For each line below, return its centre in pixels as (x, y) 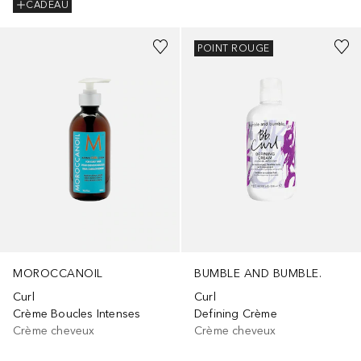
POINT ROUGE (234, 49)
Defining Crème (236, 314)
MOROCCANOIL (58, 274)
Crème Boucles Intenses (77, 314)
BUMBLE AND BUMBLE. (258, 274)
